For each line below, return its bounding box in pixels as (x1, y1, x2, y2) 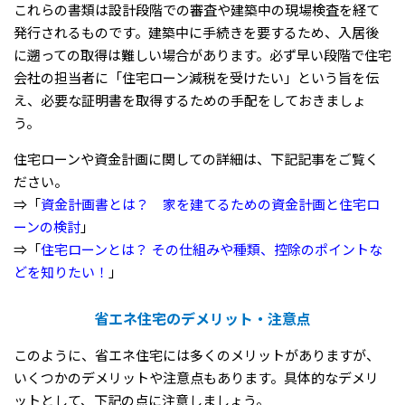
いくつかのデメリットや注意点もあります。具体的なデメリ (14, 370, 379, 387)
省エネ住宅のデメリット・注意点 (94, 310, 311, 328)
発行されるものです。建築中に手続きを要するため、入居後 (14, 24, 379, 42)
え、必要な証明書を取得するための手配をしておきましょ (14, 92, 366, 109)
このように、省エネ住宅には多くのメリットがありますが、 (14, 347, 380, 364)
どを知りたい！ (14, 264, 108, 281)
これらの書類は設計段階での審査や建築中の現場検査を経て (14, 2, 380, 19)
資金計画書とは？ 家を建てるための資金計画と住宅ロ (41, 196, 380, 213)
